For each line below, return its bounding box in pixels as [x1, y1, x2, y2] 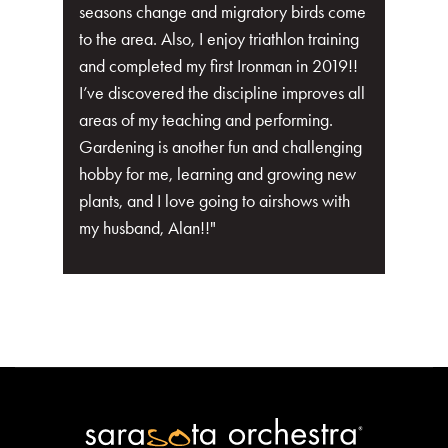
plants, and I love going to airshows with [79, 190, 350, 212]
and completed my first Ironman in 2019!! [79, 55, 358, 77]
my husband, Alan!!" [79, 217, 216, 239]
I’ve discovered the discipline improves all [79, 82, 365, 104]
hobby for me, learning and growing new [79, 163, 356, 185]
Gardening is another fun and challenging [79, 136, 362, 158]
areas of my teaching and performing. [79, 109, 333, 131]
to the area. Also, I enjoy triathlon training [79, 28, 359, 50]
